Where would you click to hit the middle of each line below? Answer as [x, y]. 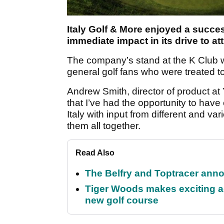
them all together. [104, 126]
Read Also [95, 153]
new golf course [122, 200]
